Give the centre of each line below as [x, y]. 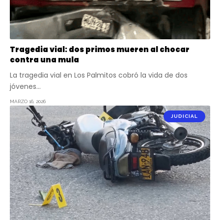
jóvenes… [25, 86]
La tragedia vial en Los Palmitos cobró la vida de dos [99, 75]
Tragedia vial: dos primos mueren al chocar [100, 49]
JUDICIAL [184, 116]
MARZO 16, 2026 [28, 101]
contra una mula [44, 59]
